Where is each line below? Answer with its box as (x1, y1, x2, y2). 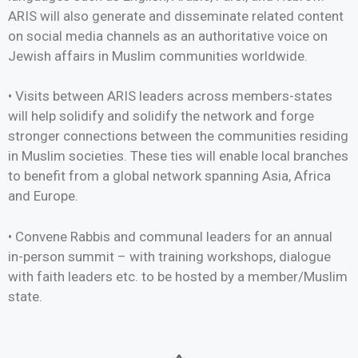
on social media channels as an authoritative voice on (8, 27, 328, 44)
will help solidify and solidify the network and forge (8, 108, 314, 125)
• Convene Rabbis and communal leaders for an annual (8, 228, 332, 245)
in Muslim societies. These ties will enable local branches (8, 148, 348, 165)
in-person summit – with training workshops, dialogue (8, 248, 331, 265)
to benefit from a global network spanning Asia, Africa (8, 168, 331, 185)
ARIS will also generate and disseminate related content (8, 7, 344, 24)
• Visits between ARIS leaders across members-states (8, 88, 332, 105)
